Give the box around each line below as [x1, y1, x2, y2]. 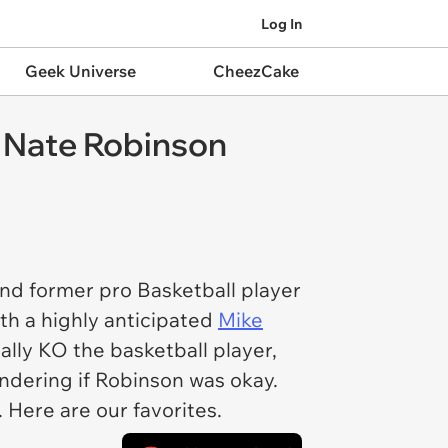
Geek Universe [24, 61, 136, 81]
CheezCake [212, 61, 299, 81]
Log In [261, 14, 302, 33]
